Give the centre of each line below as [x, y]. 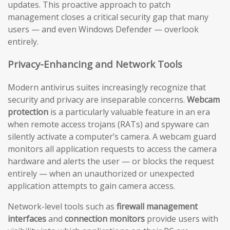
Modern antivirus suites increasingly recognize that [107, 88]
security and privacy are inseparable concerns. [97, 100]
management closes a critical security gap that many [108, 17]
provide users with [181, 219]
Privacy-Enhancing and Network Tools [95, 64]
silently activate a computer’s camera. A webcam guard [112, 137]
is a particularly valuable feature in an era [129, 112]
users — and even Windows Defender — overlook [103, 29]
